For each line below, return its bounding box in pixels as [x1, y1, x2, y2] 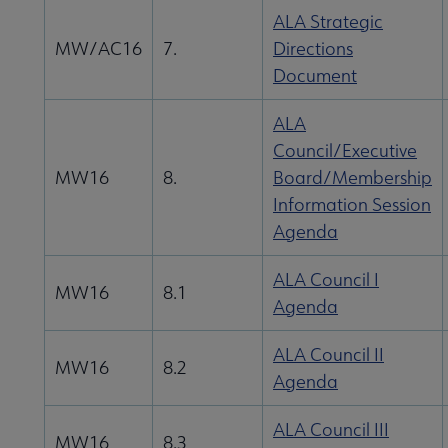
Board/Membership [273, 166, 432, 190]
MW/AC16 [55, 37, 142, 61]
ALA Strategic [273, 10, 383, 34]
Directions [273, 37, 353, 61]
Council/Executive [273, 139, 417, 163]
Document [273, 64, 357, 88]
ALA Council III [273, 418, 389, 442]
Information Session [273, 193, 431, 217]
